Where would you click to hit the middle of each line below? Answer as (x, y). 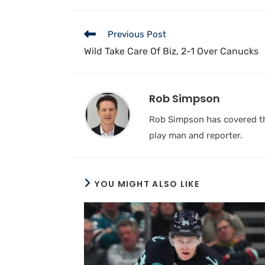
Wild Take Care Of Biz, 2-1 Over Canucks (171, 51)
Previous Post (137, 34)
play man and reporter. (196, 135)
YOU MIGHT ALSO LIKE (147, 184)
